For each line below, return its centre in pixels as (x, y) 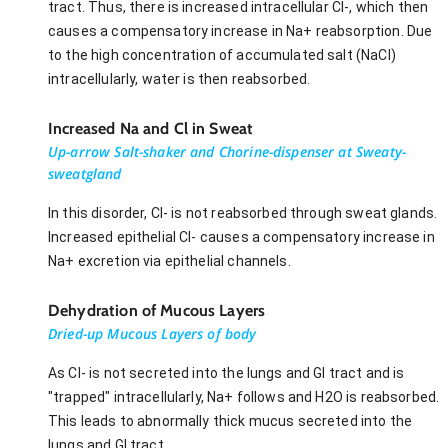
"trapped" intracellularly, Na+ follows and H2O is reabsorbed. (244, 396)
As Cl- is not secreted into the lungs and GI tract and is (226, 372)
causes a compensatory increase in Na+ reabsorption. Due (240, 30)
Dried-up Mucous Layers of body (152, 333)
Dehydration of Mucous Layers (157, 310)
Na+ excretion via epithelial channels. (169, 260)
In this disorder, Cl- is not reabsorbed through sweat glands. (243, 212)
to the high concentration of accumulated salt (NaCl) (222, 54)
